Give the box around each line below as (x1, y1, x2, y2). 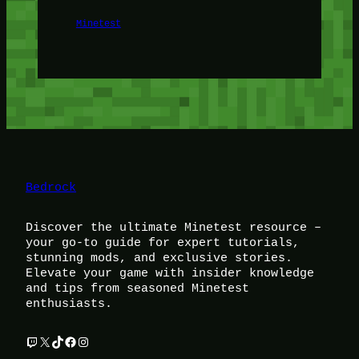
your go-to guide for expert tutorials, (26, 236, 300, 249)
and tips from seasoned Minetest (26, 281, 249, 295)
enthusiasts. (26, 296, 112, 310)
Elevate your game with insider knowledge (26, 266, 314, 280)
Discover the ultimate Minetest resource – (26, 220, 321, 234)
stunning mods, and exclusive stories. (26, 251, 292, 264)
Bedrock (26, 180, 76, 194)
